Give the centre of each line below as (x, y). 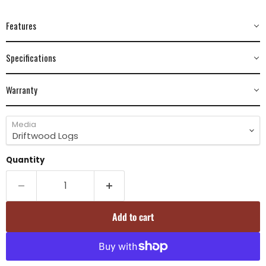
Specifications (31, 58)
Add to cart (133, 217)
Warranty (22, 90)
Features (21, 26)
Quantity (25, 160)
